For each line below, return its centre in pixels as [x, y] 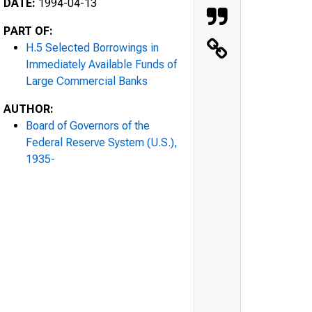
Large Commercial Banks [87, 81]
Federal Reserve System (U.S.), [102, 142]
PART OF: [28, 31]
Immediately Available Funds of [101, 64]
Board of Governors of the [88, 125]
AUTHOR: [29, 109]
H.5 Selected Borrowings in [92, 47]
